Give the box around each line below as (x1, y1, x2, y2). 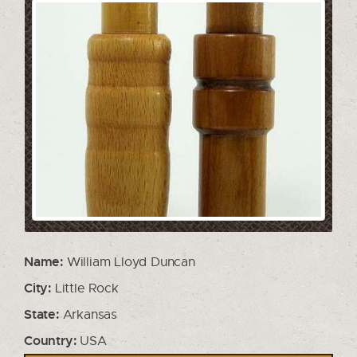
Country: (24, 331, 76, 348)
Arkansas (58, 306, 118, 322)
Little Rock (51, 280, 119, 296)
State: (24, 305, 59, 322)
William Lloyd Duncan (63, 253, 195, 269)
